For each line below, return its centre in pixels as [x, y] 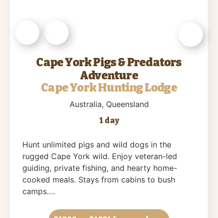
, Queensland [125, 104]
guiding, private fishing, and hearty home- [100, 168]
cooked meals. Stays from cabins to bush [99, 180]
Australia [85, 104]
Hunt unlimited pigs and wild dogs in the [97, 145]
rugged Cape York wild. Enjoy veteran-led [100, 156]
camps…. [39, 191]
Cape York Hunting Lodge [109, 88]
